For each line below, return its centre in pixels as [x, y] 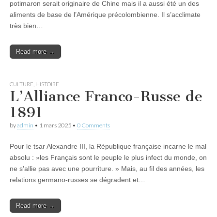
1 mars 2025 [55, 125]
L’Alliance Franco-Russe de [106, 96]
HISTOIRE [47, 84]
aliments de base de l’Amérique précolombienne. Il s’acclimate [105, 15]
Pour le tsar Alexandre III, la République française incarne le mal [108, 146]
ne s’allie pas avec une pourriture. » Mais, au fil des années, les [107, 169]
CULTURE [22, 84]
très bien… [26, 26]
